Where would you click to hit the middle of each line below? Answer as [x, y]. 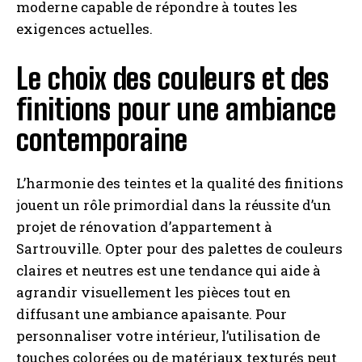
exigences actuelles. [84, 29]
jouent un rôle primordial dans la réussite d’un [174, 205]
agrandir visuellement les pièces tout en [154, 292]
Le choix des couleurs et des [173, 79]
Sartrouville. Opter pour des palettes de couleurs [179, 248]
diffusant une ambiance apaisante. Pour [152, 314]
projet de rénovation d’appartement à [144, 227]
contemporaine [102, 140]
